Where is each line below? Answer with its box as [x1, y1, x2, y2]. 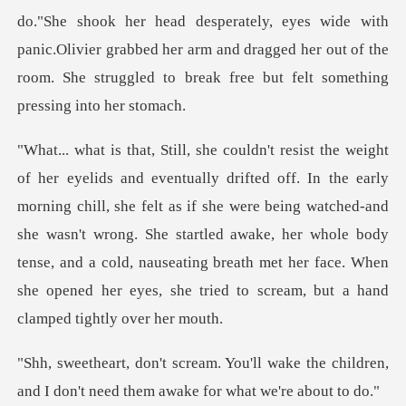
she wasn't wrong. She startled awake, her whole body [17, 226, 389, 244]
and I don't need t [17, 382, 129, 401]
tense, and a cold [17, 254, 130, 272]
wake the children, [262, 354, 389, 372]
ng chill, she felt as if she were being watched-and [55, 198, 389, 216]
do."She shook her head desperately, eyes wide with [17, 13, 389, 31]
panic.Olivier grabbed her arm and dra [17, 41, 266, 59]
